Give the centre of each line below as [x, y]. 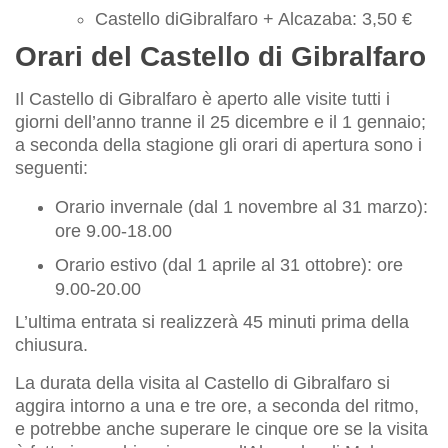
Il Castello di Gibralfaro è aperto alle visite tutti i [202, 98]
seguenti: [51, 167]
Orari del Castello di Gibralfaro [220, 56]
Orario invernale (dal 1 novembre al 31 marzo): [241, 206]
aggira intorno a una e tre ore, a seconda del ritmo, [217, 405]
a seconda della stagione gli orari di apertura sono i [218, 144]
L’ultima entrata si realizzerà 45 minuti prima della [212, 321]
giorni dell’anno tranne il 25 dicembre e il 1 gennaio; [220, 121]
